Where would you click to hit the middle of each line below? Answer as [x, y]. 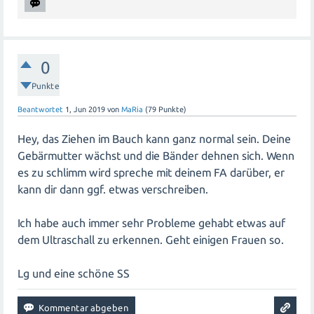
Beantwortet [40, 110]
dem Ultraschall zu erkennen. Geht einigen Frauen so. [151, 240]
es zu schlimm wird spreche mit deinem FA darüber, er [151, 173]
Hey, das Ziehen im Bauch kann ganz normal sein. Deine [154, 139]
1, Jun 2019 [85, 110]
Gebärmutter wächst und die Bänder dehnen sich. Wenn [156, 156]
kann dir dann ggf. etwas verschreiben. [113, 190]
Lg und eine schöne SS [74, 274]
